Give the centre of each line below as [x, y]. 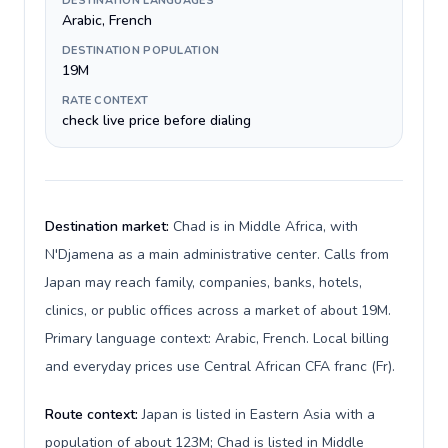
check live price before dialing [156, 120]
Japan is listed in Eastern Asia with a [258, 414]
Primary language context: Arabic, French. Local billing [217, 338]
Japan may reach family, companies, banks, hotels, [203, 282]
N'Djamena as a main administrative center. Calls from [217, 254]
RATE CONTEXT [105, 100]
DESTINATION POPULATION [141, 50]
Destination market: [109, 226]
